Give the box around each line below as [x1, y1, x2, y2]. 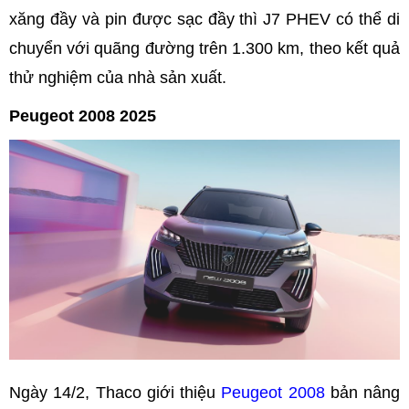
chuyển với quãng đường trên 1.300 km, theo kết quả [9, 38, 400, 58]
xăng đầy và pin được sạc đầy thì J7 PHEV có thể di [9, 9, 400, 28]
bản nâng [324, 383, 400, 402]
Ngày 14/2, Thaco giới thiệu [9, 383, 222, 402]
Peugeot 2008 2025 [9, 106, 156, 125]
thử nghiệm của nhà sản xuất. [9, 68, 226, 87]
